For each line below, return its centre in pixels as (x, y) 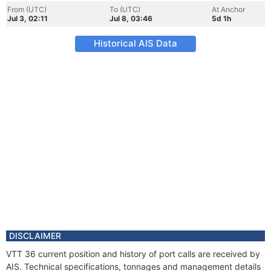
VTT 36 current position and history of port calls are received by (133, 254)
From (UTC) (27, 9)
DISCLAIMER (35, 236)
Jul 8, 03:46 (131, 18)
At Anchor (228, 9)
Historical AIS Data (135, 43)
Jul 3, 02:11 (28, 18)
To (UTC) (125, 9)
